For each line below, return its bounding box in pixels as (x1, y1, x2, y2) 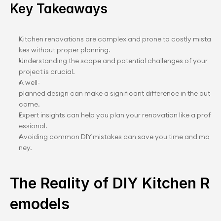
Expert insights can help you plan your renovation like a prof (19, 110, 211, 119)
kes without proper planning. (19, 45, 110, 54)
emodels (10, 195, 70, 213)
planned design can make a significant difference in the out (19, 89, 210, 98)
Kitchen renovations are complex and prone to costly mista (19, 35, 211, 43)
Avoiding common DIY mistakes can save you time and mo (19, 132, 210, 141)
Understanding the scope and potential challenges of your (19, 56, 209, 65)
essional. (19, 121, 47, 130)
